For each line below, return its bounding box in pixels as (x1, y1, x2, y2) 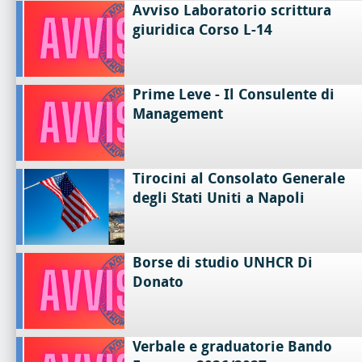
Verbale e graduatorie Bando (133, 337, 333, 356)
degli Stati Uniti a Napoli (133, 188, 305, 207)
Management (133, 104, 224, 123)
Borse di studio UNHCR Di (133, 253, 314, 271)
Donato (133, 272, 184, 291)
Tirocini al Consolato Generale (133, 169, 346, 187)
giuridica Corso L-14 (133, 20, 273, 39)
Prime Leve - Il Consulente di (133, 85, 335, 103)
